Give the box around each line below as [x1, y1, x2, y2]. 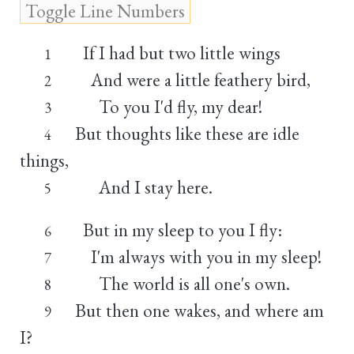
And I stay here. [74, 175, 213, 199]
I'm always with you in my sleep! [74, 244, 322, 269]
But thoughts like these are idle [74, 121, 299, 145]
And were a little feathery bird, [74, 67, 311, 92]
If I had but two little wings [74, 40, 281, 65]
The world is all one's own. [74, 271, 290, 296]
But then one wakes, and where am [74, 298, 324, 322]
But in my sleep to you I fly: [74, 217, 282, 242]
